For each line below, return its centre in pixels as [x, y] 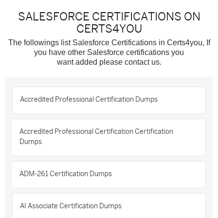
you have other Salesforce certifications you [109, 52]
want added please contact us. [109, 62]
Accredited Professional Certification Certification [96, 132]
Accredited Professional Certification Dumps [89, 100]
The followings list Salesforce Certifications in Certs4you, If [109, 43]
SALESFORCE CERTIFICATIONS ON [109, 17]
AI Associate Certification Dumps [71, 206]
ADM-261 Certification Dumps [66, 174]
